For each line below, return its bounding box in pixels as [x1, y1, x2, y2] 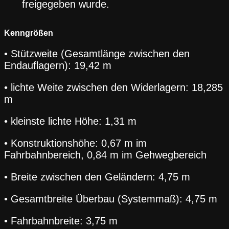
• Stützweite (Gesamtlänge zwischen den [4, 48, 190, 59]
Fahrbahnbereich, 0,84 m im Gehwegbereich [4, 149, 207, 161]
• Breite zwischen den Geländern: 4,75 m [4, 171, 190, 182]
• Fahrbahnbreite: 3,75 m [4, 215, 118, 226]
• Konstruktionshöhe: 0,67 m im [4, 137, 147, 149]
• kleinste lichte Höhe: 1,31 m [4, 115, 136, 127]
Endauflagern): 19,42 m [4, 59, 111, 71]
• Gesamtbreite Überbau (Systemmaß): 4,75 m [4, 193, 217, 204]
